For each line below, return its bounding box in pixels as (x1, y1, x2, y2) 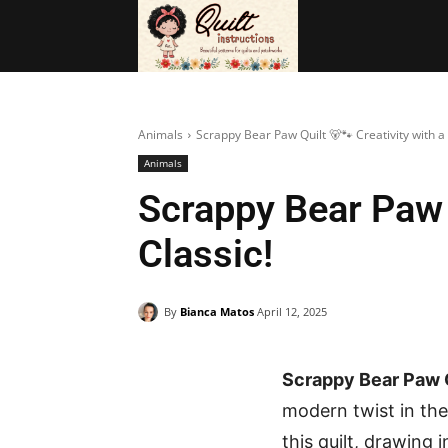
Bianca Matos (180, 303, 254, 319)
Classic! (138, 232, 273, 277)
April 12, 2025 (257, 304, 327, 320)
